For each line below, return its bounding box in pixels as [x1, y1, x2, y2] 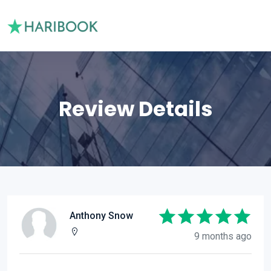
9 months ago [194, 230, 252, 242]
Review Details [58, 94, 213, 123]
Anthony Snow [70, 210, 133, 221]
